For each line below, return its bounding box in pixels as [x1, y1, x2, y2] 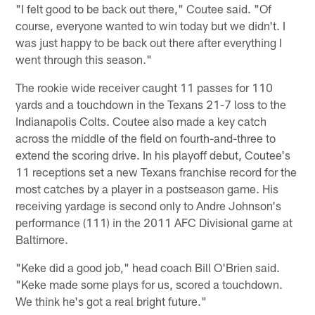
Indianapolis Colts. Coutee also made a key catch [15, 113, 267, 128]
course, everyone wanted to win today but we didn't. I [15, 18, 286, 32]
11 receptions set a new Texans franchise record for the [15, 164, 297, 179]
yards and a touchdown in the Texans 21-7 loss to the [15, 96, 287, 111]
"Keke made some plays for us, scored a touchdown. [15, 276, 283, 291]
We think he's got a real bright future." [15, 293, 207, 308]
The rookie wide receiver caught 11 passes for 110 [15, 79, 274, 94]
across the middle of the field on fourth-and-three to [15, 130, 276, 145]
